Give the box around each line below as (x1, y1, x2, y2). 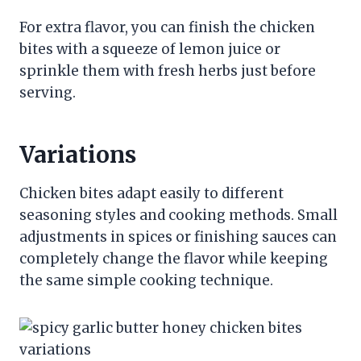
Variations (19, 139, 136, 169)
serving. (19, 83, 76, 102)
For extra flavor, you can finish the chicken (19, 18, 315, 36)
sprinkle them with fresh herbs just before (19, 61, 316, 80)
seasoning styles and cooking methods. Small (19, 205, 338, 224)
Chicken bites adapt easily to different (19, 184, 284, 202)
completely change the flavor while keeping (19, 249, 328, 268)
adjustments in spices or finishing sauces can (19, 227, 337, 246)
